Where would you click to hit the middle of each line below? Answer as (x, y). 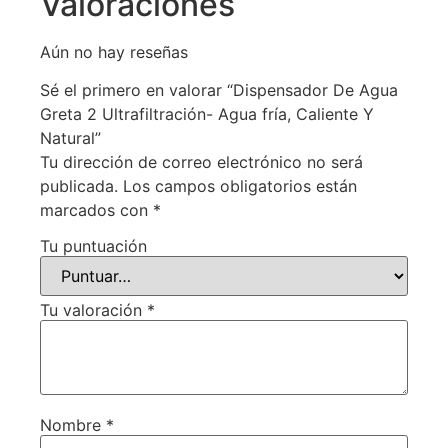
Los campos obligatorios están (240, 186)
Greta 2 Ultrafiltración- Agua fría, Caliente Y (207, 114)
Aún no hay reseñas (114, 52)
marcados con (96, 210)
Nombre (73, 425)
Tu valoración (93, 310)
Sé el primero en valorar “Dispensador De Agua (219, 90)
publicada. (79, 186)
